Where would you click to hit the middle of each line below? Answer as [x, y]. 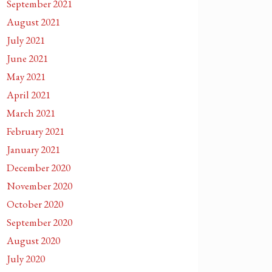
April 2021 [29, 95]
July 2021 [26, 40]
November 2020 [39, 186]
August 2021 [33, 22]
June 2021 [27, 58]
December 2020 [39, 168]
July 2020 [26, 259]
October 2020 [35, 204]
